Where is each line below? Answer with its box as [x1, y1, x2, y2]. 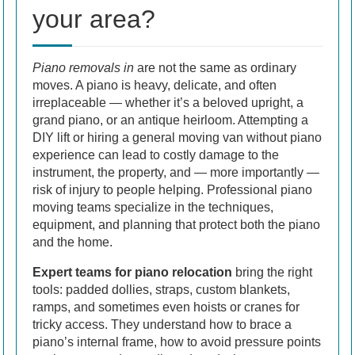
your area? [32, 4, 155, 33]
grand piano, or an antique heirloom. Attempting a [32, 113, 308, 127]
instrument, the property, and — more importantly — [32, 165, 319, 179]
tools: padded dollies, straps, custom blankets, [32, 282, 290, 296]
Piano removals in [32, 60, 134, 74]
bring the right [232, 265, 312, 279]
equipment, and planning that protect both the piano [32, 217, 320, 231]
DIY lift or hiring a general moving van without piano [32, 130, 322, 144]
